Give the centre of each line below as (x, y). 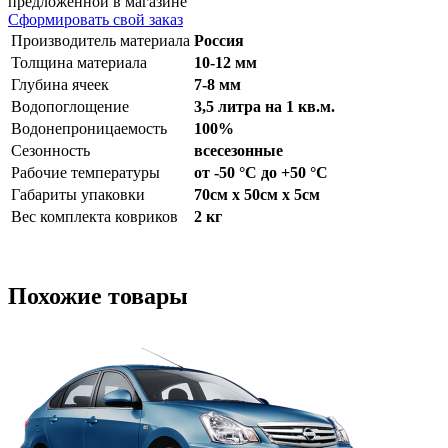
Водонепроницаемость (89, 129)
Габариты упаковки (78, 195)
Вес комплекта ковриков (94, 217)
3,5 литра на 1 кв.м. (264, 107)
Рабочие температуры (85, 173)
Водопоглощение (70, 107)
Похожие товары (98, 296)
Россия (219, 41)
